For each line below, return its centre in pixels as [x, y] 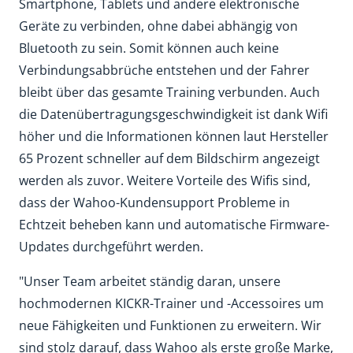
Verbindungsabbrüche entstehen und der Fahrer [164, 70]
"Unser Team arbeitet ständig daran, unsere [150, 281]
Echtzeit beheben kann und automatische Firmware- [174, 225]
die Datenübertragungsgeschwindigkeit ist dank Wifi [173, 114]
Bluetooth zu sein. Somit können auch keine [149, 48]
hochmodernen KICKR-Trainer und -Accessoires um [171, 303]
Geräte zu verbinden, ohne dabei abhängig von [158, 26]
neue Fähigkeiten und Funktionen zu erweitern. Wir [170, 325]
